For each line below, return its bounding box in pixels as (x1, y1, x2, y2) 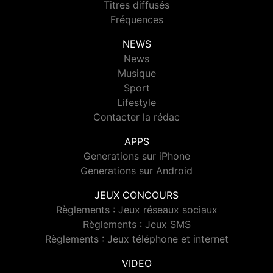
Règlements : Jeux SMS (82, 218, 191, 231)
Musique (117, 67, 156, 80)
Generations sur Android (80, 165, 193, 177)
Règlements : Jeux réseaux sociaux (55, 204, 218, 216)
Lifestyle (117, 96, 156, 109)
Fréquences (110, 13, 163, 26)
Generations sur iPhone (83, 150, 190, 163)
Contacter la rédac (93, 111, 180, 124)
